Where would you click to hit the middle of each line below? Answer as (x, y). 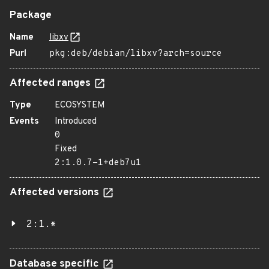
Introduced (76, 122)
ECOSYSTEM (80, 105)
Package (31, 16)
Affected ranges (51, 83)
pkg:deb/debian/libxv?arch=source (136, 54)
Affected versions (56, 193)
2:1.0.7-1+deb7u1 (98, 163)
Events (24, 122)
